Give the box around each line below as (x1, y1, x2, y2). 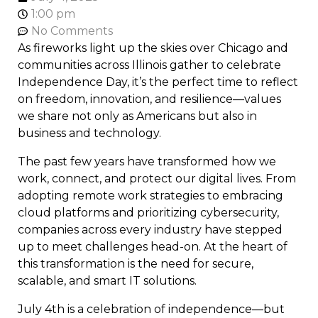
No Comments (31, 24, 113, 38)
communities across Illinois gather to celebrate (18, 58, 281, 72)
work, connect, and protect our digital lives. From (18, 172, 296, 185)
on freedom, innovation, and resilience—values (18, 92, 281, 106)
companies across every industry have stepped (18, 223, 283, 236)
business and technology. (18, 126, 161, 140)
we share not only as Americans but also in (18, 109, 257, 123)
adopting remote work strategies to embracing (18, 189, 283, 202)
